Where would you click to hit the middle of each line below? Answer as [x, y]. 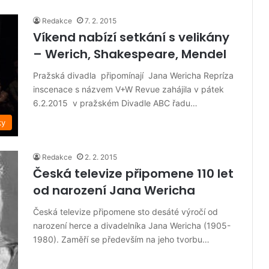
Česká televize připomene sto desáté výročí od [125, 212]
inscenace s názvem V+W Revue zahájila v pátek [128, 89]
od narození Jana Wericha [114, 191]
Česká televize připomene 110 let [133, 174]
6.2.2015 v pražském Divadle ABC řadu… [115, 103]
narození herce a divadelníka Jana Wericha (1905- [132, 226]
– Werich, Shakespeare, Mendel [130, 54]
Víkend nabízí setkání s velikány [131, 38]
